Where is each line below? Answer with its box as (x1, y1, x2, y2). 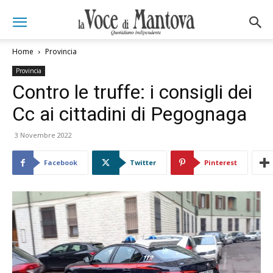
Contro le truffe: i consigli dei (12, 80, 252, 104)
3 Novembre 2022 (15, 130, 72, 140)
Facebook (44, 158, 77, 167)
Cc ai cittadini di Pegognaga (12, 102, 247, 126)
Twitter (130, 158, 156, 167)
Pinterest (204, 158, 237, 167)
